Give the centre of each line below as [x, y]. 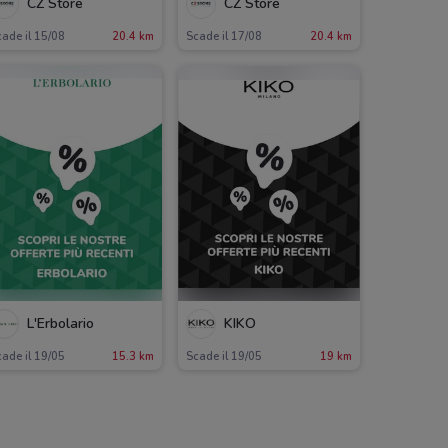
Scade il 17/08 [224, 36]
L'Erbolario [60, 324]
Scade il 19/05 [224, 356]
